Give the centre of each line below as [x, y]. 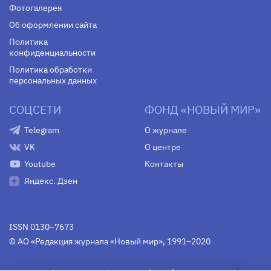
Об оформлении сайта [53, 24]
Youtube [40, 164]
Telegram [42, 130]
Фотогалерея [35, 8]
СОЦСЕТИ [35, 109]
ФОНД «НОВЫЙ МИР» [203, 109]
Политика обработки [51, 69]
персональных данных [53, 80]
